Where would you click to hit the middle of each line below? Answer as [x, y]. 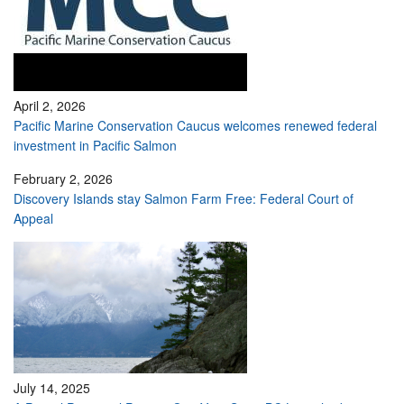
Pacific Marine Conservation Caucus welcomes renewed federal [195, 125]
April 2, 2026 [50, 106]
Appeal [33, 218]
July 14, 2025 [52, 388]
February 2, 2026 [63, 179]
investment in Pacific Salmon [95, 145]
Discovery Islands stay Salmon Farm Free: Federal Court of [184, 198]
